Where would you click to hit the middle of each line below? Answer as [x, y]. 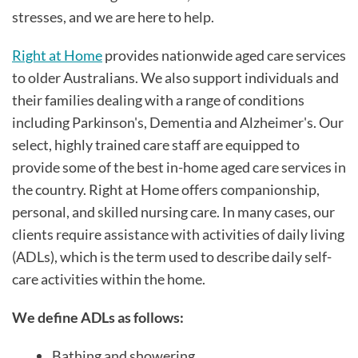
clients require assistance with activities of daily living [178, 234]
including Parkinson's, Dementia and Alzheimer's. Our [178, 122]
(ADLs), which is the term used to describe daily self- [172, 257]
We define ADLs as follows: [98, 317]
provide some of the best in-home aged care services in [179, 167]
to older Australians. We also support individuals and [175, 78]
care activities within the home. [109, 279]
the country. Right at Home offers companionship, [166, 189]
